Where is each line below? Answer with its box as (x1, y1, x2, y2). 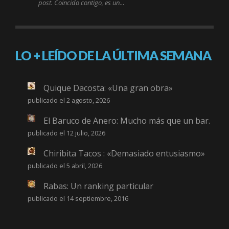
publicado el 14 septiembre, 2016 (28, 194, 128, 203)
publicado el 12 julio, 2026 (28, 128, 105, 138)
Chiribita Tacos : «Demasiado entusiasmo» (43, 148, 205, 159)
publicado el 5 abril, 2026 (28, 161, 102, 171)
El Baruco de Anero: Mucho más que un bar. (43, 115, 210, 127)
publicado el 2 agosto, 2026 (28, 96, 110, 105)
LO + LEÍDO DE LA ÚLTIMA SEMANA (15, 48, 211, 63)
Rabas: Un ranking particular (43, 180, 153, 192)
